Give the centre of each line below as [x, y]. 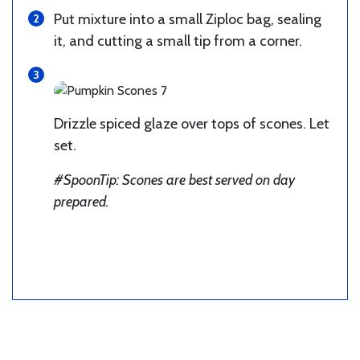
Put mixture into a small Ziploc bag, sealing [188, 19]
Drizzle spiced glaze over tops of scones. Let [192, 123]
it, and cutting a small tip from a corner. [178, 41]
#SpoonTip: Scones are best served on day [174, 180]
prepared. [81, 201]
